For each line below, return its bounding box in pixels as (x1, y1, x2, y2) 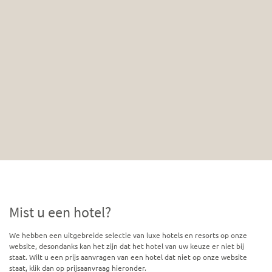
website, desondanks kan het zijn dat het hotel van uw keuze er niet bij (9, 240, 244, 251)
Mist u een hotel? (9, 203, 111, 222)
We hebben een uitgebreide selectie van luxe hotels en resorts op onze (9, 229, 247, 240)
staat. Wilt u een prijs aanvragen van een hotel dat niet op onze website (9, 251, 247, 262)
